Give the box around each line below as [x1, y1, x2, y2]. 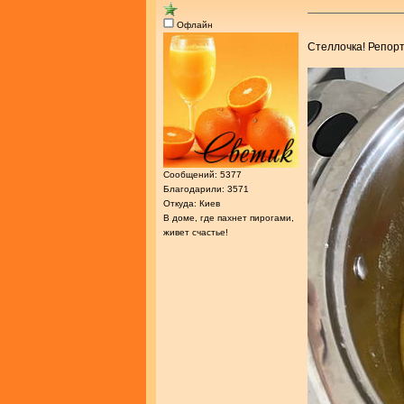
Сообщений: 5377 [163, 170, 242, 180]
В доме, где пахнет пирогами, [163, 213, 294, 224]
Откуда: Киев [163, 198, 220, 209]
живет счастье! [163, 227, 228, 238]
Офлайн [174, 20, 213, 31]
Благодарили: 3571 [163, 184, 249, 195]
